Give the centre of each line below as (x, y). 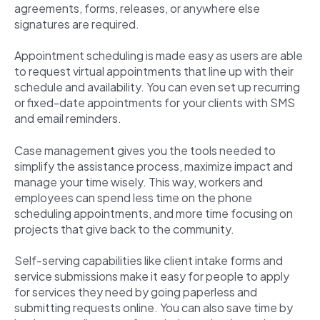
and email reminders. (68, 119)
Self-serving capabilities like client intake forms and (149, 260)
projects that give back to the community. (125, 229)
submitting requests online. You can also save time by (154, 307)
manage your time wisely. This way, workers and (139, 181)
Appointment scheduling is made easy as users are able (159, 56)
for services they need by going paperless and (136, 291)
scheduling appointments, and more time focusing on (154, 213)
